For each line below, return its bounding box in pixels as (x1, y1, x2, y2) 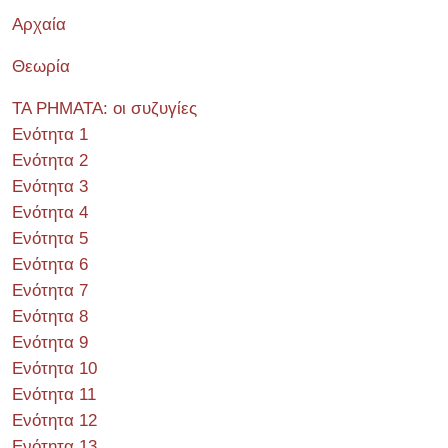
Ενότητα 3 (12, 177, 88, 196)
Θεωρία (12, 57, 70, 76)
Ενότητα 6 (12, 255, 88, 274)
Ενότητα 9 (12, 333, 88, 352)
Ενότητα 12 (12, 411, 97, 430)
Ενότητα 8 (12, 307, 88, 326)
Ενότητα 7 (12, 281, 88, 300)
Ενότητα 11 (12, 385, 96, 404)
